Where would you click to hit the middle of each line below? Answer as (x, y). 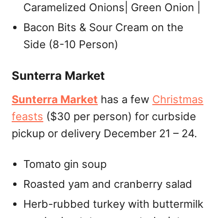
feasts (27, 116)
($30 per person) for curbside (120, 116)
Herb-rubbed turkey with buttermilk (113, 204)
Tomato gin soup (65, 164)
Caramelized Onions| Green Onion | (112, 7)
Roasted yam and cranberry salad (108, 184)
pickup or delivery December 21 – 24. (104, 133)
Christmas (178, 99)
